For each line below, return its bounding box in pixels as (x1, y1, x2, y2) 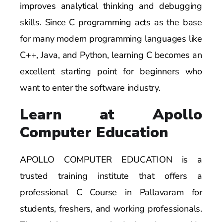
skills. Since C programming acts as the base (20, 16, 202, 28)
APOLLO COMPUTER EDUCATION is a (20, 153, 202, 166)
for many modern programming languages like (20, 32, 202, 45)
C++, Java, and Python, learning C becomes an (20, 49, 202, 61)
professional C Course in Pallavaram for (20, 186, 202, 198)
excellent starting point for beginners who (20, 65, 202, 77)
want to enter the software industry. (20, 81, 161, 94)
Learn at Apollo (20, 104, 202, 125)
